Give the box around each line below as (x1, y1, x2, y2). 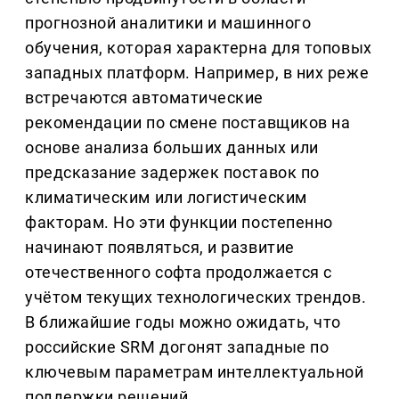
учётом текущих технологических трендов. (25, 288, 367, 307)
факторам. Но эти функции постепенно (25, 213, 333, 232)
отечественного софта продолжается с (25, 263, 332, 282)
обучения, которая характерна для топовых (25, 38, 372, 58)
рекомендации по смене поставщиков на (25, 113, 351, 133)
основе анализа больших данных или (25, 138, 319, 158)
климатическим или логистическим (25, 188, 307, 208)
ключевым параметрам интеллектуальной (25, 362, 364, 382)
